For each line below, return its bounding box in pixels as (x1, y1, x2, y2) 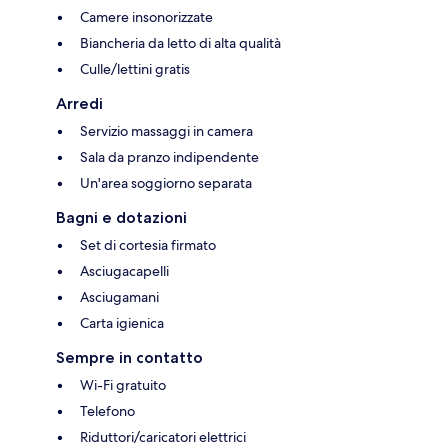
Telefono (80, 402, 135, 421)
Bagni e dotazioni (56, 208, 187, 228)
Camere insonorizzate (80, 8, 213, 27)
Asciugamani (80, 288, 159, 307)
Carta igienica (80, 314, 164, 333)
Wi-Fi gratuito (80, 376, 166, 395)
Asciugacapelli (80, 262, 169, 281)
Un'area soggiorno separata (80, 174, 252, 193)
